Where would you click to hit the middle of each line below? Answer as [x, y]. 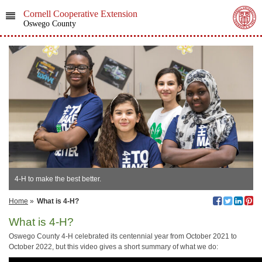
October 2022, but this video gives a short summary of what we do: [113, 247]
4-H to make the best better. [58, 179]
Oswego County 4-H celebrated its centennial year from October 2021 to [123, 236]
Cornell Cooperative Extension [80, 14]
